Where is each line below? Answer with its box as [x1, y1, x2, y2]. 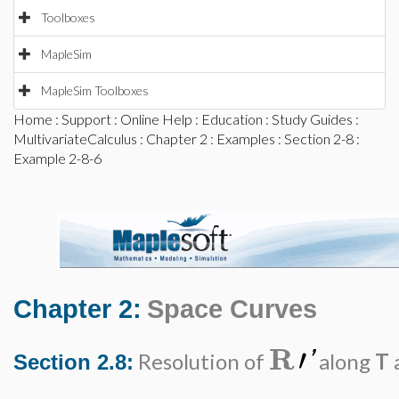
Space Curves [147, 294, 317, 323]
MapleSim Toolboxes [41, 83, 149, 98]
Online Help [120, 110, 192, 127]
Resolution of [134, 348, 269, 374]
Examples [216, 130, 275, 147]
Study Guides [272, 110, 353, 127]
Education [201, 110, 263, 127]
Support [61, 110, 111, 127]
